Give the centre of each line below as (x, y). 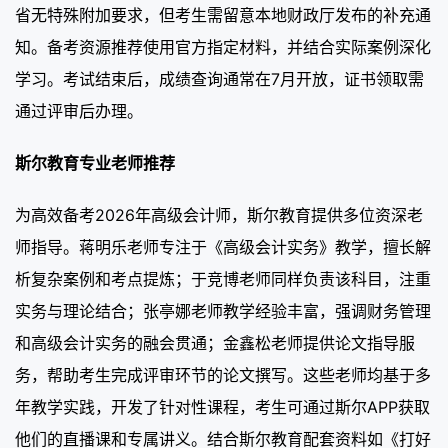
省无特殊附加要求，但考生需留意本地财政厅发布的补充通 (223, 14)
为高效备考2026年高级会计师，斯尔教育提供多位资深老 (219, 214)
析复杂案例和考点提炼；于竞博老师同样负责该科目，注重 (223, 278)
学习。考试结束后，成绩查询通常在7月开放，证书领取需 (219, 78)
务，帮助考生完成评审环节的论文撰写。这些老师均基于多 (223, 374)
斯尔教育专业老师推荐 (95, 162)
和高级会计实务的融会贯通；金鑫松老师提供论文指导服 (215, 342)
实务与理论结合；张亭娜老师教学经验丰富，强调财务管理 (223, 310)
